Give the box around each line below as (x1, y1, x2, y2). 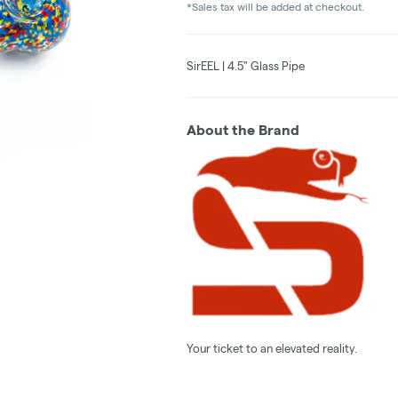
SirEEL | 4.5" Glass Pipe (187, 59, 305, 72)
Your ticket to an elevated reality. (187, 341, 357, 354)
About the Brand (187, 122, 299, 138)
